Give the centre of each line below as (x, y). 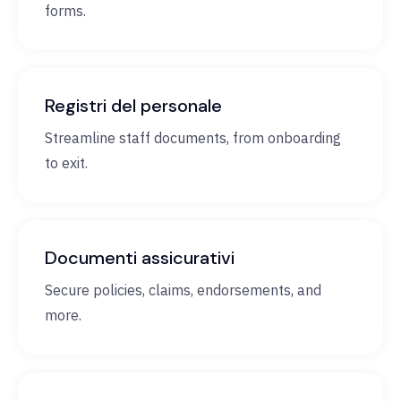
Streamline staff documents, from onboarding (193, 138)
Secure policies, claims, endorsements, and (183, 290)
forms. (65, 11)
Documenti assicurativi (140, 258)
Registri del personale (133, 106)
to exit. (66, 163)
